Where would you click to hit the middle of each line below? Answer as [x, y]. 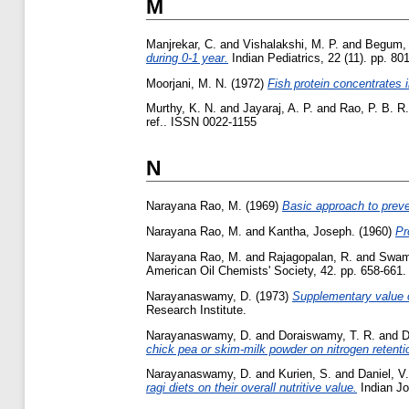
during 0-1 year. [187, 58]
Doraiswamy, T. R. [327, 335]
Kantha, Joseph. [312, 232]
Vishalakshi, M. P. [291, 44]
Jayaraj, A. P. [278, 109]
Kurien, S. [305, 374]
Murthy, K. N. [181, 109]
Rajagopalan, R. [310, 257]
